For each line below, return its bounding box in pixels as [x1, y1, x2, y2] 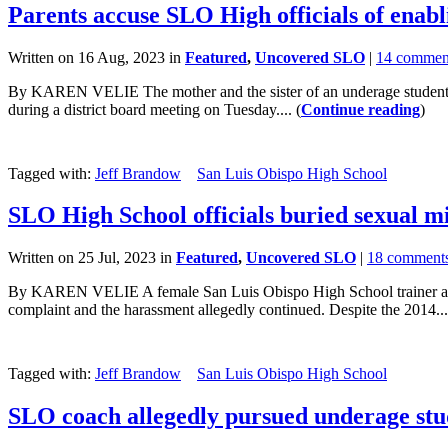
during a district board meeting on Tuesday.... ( [8, 100, 301, 118]
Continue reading [301, 100, 420, 118]
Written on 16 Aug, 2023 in [8, 48, 185, 66]
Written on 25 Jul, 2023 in [8, 249, 176, 267]
